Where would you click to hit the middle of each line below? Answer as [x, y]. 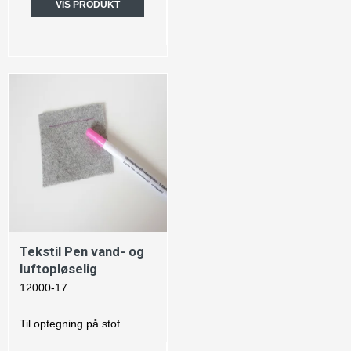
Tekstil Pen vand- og [82, 252]
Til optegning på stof [70, 324]
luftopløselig [58, 269]
